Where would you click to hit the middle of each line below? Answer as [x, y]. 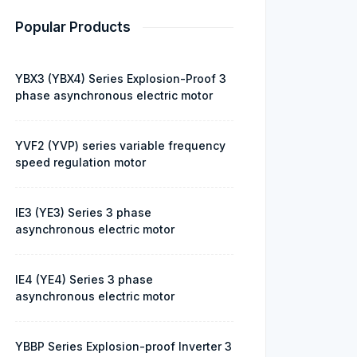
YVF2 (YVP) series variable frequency [120, 145]
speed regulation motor [80, 162]
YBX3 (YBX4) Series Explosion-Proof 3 [121, 78]
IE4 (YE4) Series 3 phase [84, 279]
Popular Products [73, 27]
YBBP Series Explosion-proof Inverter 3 [124, 346]
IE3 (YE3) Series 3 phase [83, 212]
